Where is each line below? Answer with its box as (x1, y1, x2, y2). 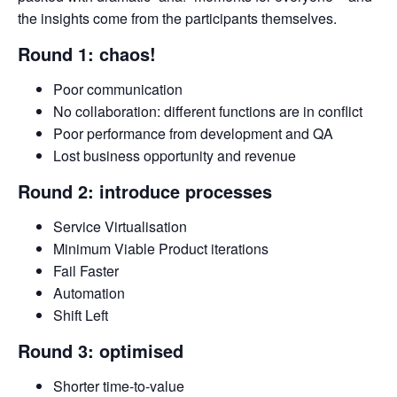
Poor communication (53, 78, 183, 99)
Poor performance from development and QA (53, 122, 333, 144)
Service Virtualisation (53, 215, 187, 237)
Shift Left (53, 304, 108, 325)
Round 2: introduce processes (18, 177, 272, 204)
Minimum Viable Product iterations (53, 237, 269, 259)
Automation (53, 282, 125, 303)
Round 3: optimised (18, 337, 183, 363)
